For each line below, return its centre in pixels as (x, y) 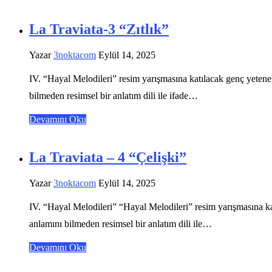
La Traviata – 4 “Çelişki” (108, 157)
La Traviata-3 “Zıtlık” (99, 29)
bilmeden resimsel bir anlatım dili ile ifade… (114, 95)
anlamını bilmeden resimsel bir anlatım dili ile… (121, 223)
